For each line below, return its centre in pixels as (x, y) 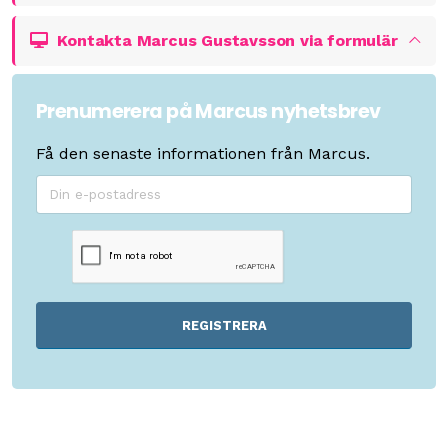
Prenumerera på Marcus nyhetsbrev (208, 111)
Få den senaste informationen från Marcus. (203, 153)
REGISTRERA (224, 325)
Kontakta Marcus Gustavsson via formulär (222, 40)
